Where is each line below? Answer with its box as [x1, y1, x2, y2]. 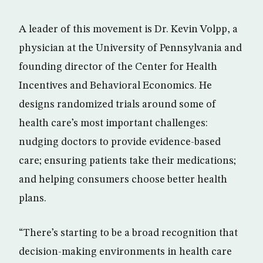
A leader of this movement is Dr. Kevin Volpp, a [19, 23, 238, 35]
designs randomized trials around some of [19, 99, 216, 110]
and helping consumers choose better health [19, 174, 227, 185]
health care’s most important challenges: [19, 117, 208, 129]
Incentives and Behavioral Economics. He [19, 80, 212, 91]
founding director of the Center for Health [19, 61, 217, 72]
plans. [19, 193, 46, 204]
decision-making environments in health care [19, 246, 232, 257]
